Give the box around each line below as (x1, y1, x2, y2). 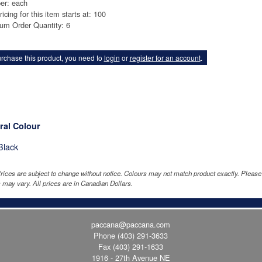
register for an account (129, 52, 201, 63)
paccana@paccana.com (91, 219, 171, 230)
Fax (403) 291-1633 (98, 241, 164, 253)
